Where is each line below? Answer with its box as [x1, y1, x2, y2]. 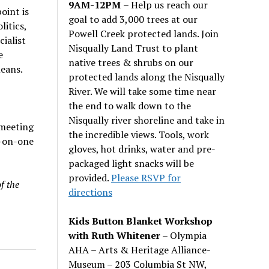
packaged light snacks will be [68, 156, 195, 170]
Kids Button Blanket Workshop [68, 214, 213, 228]
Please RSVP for [111, 171, 181, 184]
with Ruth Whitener [68, 228, 161, 242]
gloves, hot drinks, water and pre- [68, 142, 216, 156]
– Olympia [160, 228, 207, 242]
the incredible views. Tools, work [68, 127, 210, 141]
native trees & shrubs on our [68, 55, 194, 69]
